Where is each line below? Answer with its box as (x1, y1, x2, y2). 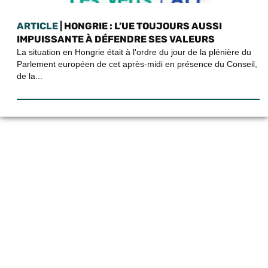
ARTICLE (17, 20, 58, 32)
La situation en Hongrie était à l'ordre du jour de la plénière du (17, 47, 251, 57)
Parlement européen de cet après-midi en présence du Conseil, (17, 59, 257, 69)
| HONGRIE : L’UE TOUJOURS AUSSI (58, 20, 222, 32)
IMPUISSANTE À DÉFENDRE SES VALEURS (17, 33, 215, 45)
